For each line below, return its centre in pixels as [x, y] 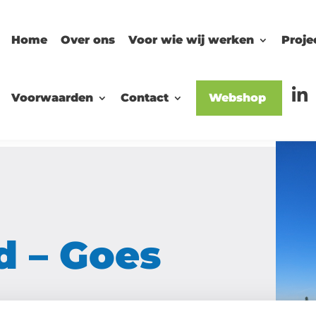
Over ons [88, 40]
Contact [145, 98]
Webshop [237, 98]
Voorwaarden [52, 98]
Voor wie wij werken [191, 40]
